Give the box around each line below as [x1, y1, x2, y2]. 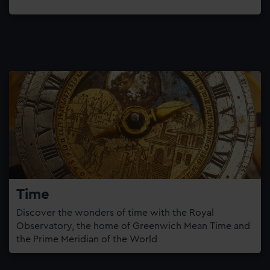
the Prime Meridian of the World [16, 234, 157, 244]
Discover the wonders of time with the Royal [16, 207, 214, 218]
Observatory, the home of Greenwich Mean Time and [16, 221, 250, 231]
